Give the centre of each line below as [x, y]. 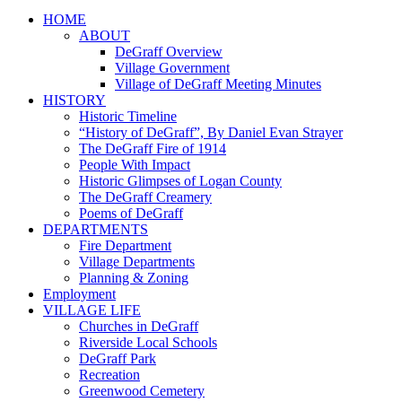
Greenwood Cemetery [142, 391]
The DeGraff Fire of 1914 [153, 149]
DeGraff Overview [169, 52]
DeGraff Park [118, 359]
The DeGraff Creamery [145, 197]
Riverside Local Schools [148, 343]
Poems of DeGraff [131, 214]
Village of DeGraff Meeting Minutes [218, 84]
